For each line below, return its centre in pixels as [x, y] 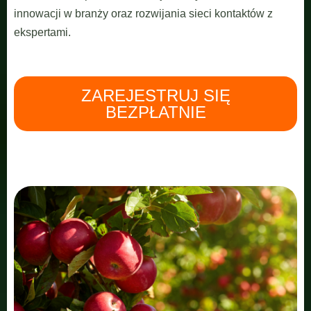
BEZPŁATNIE [155, 112]
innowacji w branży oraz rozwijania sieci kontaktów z [143, 14]
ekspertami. [42, 32]
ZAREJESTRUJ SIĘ [155, 95]
